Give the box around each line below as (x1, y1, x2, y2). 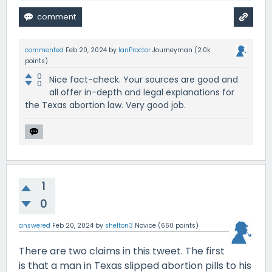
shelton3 (105, 220, 133, 230)
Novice (135, 220, 156, 230)
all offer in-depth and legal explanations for (49, 86, 234, 98)
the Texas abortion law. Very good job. (25, 98, 186, 111)
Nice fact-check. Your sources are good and (49, 73, 238, 86)
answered (19, 220, 50, 230)
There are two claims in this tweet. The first (19, 243, 225, 258)
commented (25, 45, 64, 55)
